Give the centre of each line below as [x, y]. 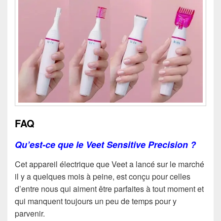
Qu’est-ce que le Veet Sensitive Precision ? [105, 144]
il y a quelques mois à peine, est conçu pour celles [103, 177]
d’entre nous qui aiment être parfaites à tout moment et [109, 189]
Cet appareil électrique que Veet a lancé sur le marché [110, 164]
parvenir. [30, 214]
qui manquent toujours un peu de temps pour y [96, 201]
